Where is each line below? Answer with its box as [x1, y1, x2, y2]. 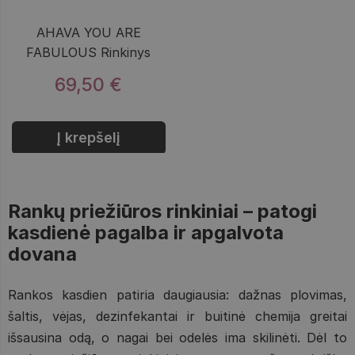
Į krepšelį [56, 129, 121, 147]
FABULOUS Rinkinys [26, 44, 151, 61]
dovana [8, 242, 77, 266]
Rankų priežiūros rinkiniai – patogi [8, 200, 317, 223]
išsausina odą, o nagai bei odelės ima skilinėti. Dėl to [8, 329, 347, 345]
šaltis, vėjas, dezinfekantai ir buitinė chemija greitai [8, 307, 347, 324]
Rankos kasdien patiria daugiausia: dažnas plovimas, [8, 286, 347, 303]
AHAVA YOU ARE [36, 25, 141, 41]
